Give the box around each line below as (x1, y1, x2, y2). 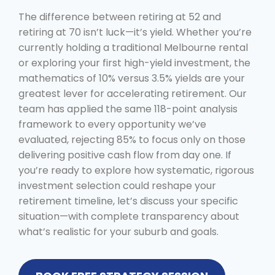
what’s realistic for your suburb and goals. (18, 224, 219, 239)
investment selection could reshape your (18, 178, 216, 193)
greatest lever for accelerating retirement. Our (18, 86, 247, 101)
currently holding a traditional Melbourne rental (18, 40, 248, 55)
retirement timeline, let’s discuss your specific (18, 193, 238, 208)
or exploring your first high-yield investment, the (18, 55, 250, 70)
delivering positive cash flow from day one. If (18, 147, 231, 162)
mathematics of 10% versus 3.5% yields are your (18, 71, 245, 85)
